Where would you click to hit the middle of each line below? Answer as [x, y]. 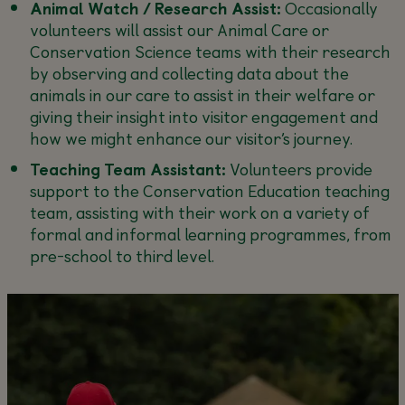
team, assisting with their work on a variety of [199, 212]
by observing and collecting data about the [189, 72]
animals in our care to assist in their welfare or [202, 94]
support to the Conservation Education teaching [209, 190]
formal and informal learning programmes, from [210, 233]
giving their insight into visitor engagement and [203, 116]
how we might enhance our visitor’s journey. [191, 137]
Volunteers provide [299, 168]
